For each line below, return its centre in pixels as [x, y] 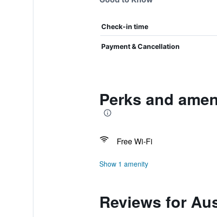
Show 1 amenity [124, 164]
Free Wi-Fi [134, 141]
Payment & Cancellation [140, 46]
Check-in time [124, 26]
